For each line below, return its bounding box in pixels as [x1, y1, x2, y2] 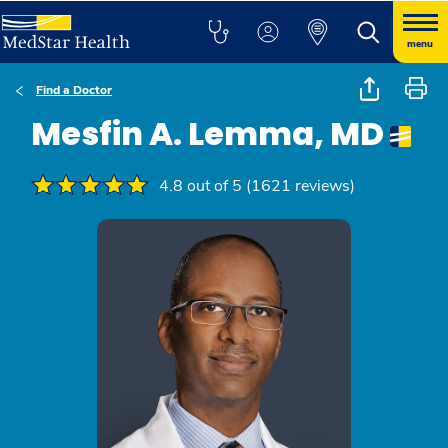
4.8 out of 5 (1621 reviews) [159, 175, 355, 197]
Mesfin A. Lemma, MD [31, 111, 390, 156]
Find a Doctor [36, 82, 112, 98]
